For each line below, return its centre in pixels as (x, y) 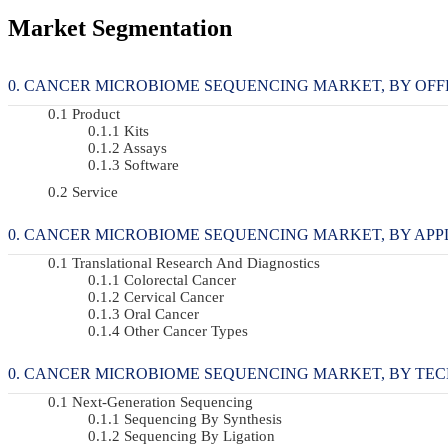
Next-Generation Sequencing (162, 401)
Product (96, 113)
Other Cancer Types (186, 330)
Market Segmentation (120, 27)
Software (151, 164)
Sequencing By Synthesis (203, 418)
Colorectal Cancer (180, 279)
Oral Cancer (161, 313)
